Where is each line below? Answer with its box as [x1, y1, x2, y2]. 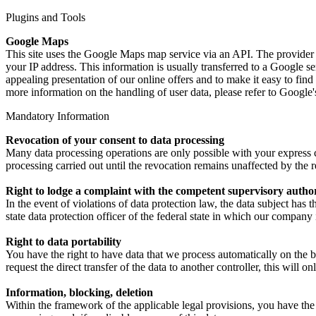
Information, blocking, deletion [6, 286, 153, 298]
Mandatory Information [6, 109, 109, 122]
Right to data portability [6, 235, 121, 248]
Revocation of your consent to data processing [6, 133, 224, 146]
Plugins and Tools [6, 11, 85, 23]
